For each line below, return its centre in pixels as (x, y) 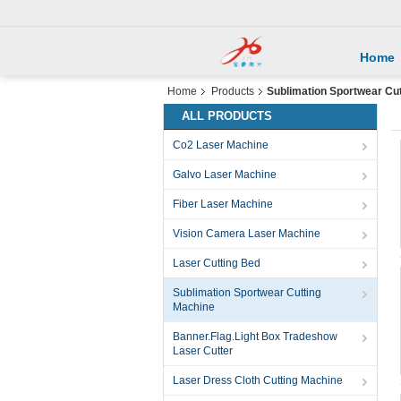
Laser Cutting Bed (217, 263)
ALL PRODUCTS (227, 116)
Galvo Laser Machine (225, 175)
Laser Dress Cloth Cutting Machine (258, 380)
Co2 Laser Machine (221, 145)
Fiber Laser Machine (223, 204)
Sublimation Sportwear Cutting (247, 293)
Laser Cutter (203, 351)
